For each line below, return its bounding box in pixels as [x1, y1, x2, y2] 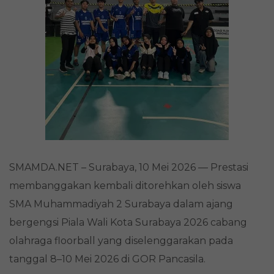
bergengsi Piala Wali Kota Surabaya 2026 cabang [9, 217, 247, 229]
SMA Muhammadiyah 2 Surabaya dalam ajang [9, 198, 233, 210]
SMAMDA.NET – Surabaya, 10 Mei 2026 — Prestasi [9, 161, 248, 174]
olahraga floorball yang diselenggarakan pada [9, 235, 233, 247]
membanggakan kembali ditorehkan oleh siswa [9, 180, 241, 192]
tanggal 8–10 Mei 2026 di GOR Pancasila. [9, 253, 206, 265]
